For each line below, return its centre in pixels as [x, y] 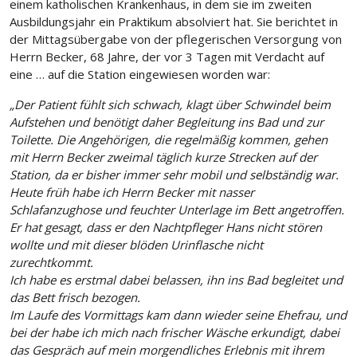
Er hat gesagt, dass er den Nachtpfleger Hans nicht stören [166, 228]
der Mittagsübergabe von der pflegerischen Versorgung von [176, 39]
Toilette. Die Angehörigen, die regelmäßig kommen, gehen [169, 140]
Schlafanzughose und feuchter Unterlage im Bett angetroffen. [177, 210]
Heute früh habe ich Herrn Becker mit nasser [132, 192]
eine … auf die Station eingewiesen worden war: [140, 75]
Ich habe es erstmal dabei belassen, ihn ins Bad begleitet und [176, 280]
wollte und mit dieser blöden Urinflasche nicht [136, 245]
